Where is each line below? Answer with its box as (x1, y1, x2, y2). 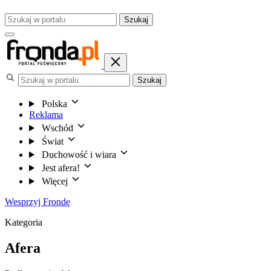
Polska (41, 99, 67, 109)
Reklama (29, 109, 63, 120)
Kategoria (5, 217, 42, 227)
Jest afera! (41, 163, 80, 173)
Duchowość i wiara (41, 149, 116, 160)
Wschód (41, 123, 73, 133)
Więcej (41, 176, 68, 186)
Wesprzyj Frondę (5, 197, 70, 207)
